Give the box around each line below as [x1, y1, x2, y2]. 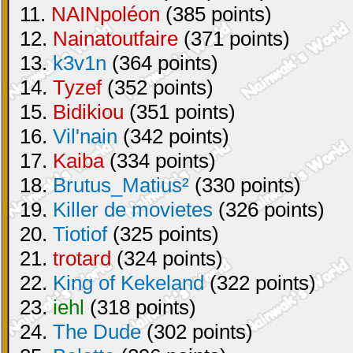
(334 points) [104, 149, 216, 173]
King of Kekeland [53, 271, 204, 295]
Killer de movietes [53, 198, 213, 221]
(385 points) [160, 2, 272, 26]
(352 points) [102, 76, 214, 99]
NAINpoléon [51, 2, 160, 26]
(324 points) [111, 247, 223, 270]
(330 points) [189, 173, 301, 197]
